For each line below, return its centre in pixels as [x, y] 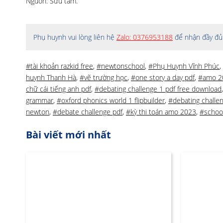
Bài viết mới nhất [68, 135]
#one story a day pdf [163, 77]
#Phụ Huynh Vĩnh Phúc [184, 66]
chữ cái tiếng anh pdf [58, 89]
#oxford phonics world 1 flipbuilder [111, 100]
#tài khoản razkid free [59, 66]
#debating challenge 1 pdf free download [158, 89]
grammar [40, 100]
